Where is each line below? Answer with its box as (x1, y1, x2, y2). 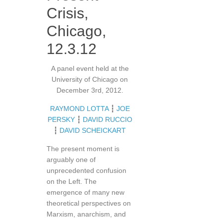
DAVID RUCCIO (82, 115, 132, 123)
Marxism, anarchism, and (47, 210, 126, 218)
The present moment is (47, 145, 119, 153)
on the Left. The (47, 177, 97, 185)
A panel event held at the (51, 64, 129, 72)
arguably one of (47, 156, 96, 164)
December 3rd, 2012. (56, 86, 123, 94)
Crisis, (47, 5, 88, 21)
